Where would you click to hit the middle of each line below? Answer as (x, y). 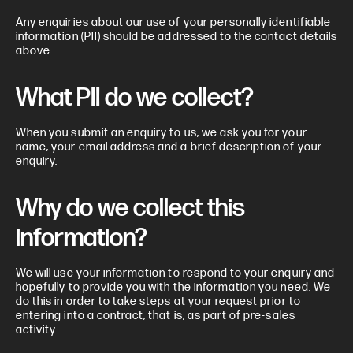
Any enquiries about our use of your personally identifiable (173, 22)
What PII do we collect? (135, 98)
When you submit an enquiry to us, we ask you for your (162, 133)
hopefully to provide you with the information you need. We (173, 287)
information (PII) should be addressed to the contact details (176, 37)
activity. (37, 330)
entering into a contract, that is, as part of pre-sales (156, 316)
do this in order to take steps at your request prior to (158, 301)
